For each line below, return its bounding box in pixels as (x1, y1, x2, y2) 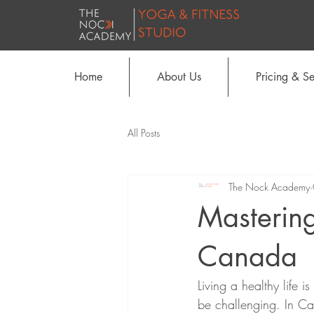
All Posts (128, 125, 160, 139)
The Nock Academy (228, 179, 310, 193)
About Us (156, 69, 201, 84)
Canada (198, 238, 297, 275)
